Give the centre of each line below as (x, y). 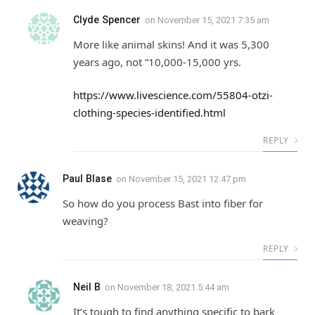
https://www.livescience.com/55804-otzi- (173, 95)
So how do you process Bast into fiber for (163, 204)
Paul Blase (87, 179)
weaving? (85, 221)
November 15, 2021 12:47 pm (187, 179)
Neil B (87, 287)
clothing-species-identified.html (149, 113)
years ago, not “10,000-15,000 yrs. (157, 62)
